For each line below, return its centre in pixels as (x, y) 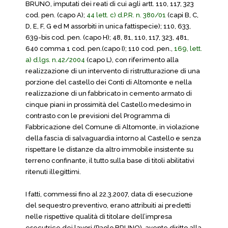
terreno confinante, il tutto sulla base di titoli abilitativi (110, 161)
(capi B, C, (182, 15)
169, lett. (188, 49)
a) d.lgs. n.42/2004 (55, 60)
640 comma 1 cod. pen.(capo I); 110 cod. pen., (100, 49)
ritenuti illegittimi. (53, 172)
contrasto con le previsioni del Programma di (98, 116)
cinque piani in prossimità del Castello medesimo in (108, 105)
